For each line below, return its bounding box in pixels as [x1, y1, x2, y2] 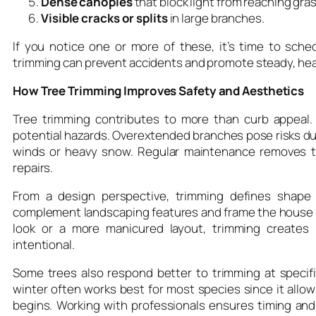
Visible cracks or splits [41, 9, 168, 26]
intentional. [13, 236, 75, 253]
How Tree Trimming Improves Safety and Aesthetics [13, 82, 305, 99]
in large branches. [167, 9, 265, 26]
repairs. [13, 159, 54, 176]
